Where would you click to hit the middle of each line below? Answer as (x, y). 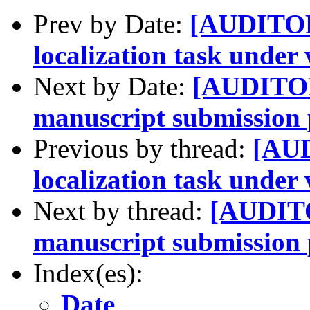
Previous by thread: (143, 148)
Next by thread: (121, 210)
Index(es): (88, 273)
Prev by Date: (111, 24)
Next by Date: (113, 86)
